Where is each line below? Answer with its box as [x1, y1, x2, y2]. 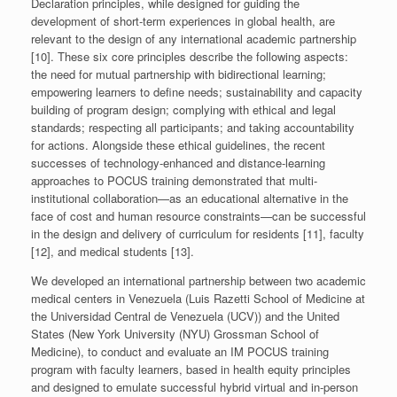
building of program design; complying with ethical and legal [31, 100, 336, 118]
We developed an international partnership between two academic [31, 271, 366, 289]
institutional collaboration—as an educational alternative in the [31, 189, 348, 206]
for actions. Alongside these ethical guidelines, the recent [31, 136, 325, 153]
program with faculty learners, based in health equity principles [31, 360, 351, 378]
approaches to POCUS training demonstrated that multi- [31, 171, 317, 189]
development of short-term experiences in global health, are [31, 12, 335, 29]
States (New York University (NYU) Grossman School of [31, 324, 319, 342]
